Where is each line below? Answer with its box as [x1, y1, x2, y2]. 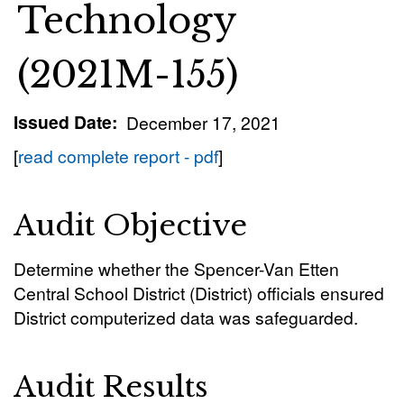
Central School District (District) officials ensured [14, 280, 384, 305]
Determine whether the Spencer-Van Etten [14, 256, 339, 280]
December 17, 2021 [125, 110, 280, 134]
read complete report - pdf [18, 143, 218, 168]
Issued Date [14, 109, 112, 134]
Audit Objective [14, 207, 247, 243]
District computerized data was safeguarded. [14, 305, 358, 329]
